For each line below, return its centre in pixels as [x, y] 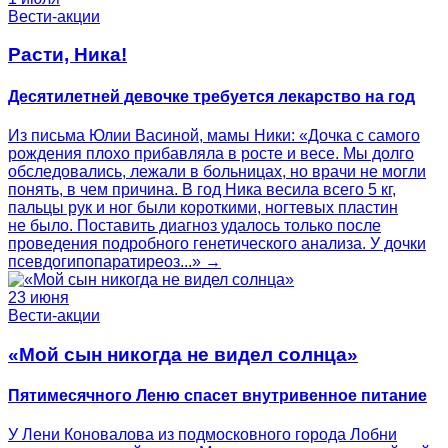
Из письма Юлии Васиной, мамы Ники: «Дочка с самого [214, 136]
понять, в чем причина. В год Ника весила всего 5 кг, [202, 190]
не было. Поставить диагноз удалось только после [194, 226]
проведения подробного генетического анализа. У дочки [217, 244]
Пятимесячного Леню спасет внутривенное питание [217, 395]
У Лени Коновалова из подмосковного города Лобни [202, 435]
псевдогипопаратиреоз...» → [114, 262]
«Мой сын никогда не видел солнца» [183, 354]
